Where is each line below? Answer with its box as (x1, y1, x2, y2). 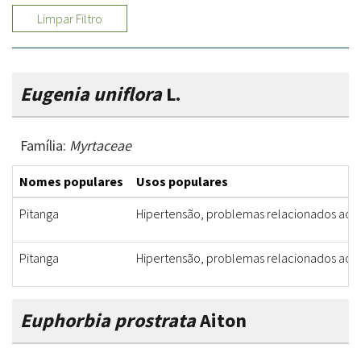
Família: (20, 136, 69, 156)
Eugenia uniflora (20, 81, 162, 107)
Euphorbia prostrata (20, 308, 196, 334)
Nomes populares (19, 173, 123, 190)
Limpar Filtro (37, 10, 102, 27)
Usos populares (136, 173, 228, 190)
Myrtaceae (69, 136, 131, 156)
